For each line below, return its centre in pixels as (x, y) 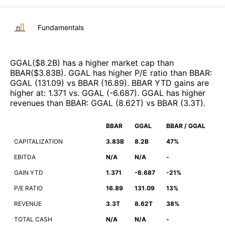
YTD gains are (181, 83)
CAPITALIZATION (38, 141)
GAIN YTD (29, 172)
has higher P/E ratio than (140, 73)
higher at (27, 93)
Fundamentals (61, 27)
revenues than (38, 103)
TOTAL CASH (33, 219)
